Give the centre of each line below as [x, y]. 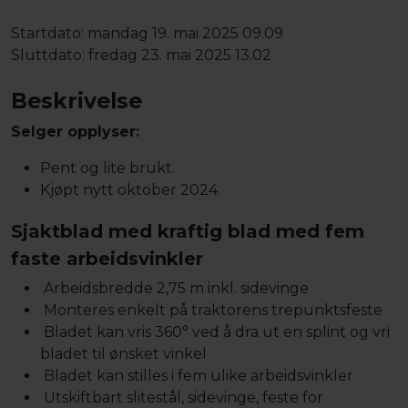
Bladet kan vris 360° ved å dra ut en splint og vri [215, 331]
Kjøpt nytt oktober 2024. [130, 189]
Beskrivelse [76, 100]
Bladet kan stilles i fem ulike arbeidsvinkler [197, 375]
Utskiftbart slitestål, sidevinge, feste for [182, 397]
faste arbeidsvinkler [107, 258]
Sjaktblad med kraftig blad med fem [188, 231]
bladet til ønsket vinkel [123, 353]
